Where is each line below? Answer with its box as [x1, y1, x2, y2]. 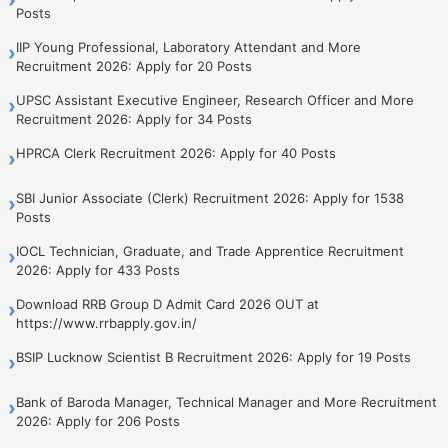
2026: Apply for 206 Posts [16, 412, 180, 429]
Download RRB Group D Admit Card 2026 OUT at [16, 295, 319, 312]
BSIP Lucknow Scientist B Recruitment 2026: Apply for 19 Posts [16, 348, 411, 365]
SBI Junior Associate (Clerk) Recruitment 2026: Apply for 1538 [16, 189, 404, 206]
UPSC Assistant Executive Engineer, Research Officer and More [16, 91, 414, 108]
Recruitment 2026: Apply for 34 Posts [16, 110, 252, 127]
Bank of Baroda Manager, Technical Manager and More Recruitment [16, 393, 437, 410]
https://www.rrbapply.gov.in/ [16, 314, 197, 331]
